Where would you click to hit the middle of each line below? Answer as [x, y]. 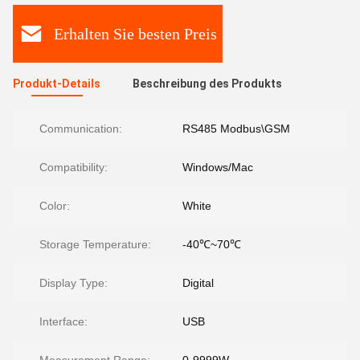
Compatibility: [74, 167]
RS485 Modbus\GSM [236, 129]
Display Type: [74, 283]
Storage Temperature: [95, 244]
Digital [198, 283]
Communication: [81, 129]
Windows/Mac [218, 167]
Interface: [63, 321]
